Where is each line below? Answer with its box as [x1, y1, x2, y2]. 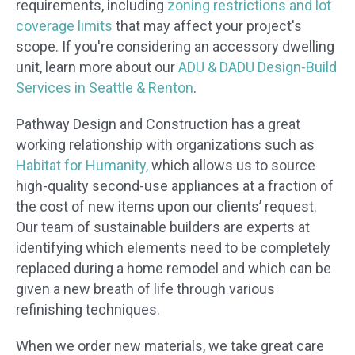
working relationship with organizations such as [16, 136, 315, 154]
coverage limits [16, 17, 113, 35]
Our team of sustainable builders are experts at [16, 219, 310, 236]
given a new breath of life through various [16, 281, 275, 298]
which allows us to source [151, 157, 315, 174]
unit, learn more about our [16, 59, 178, 76]
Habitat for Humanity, [16, 157, 151, 174]
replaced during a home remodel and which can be [16, 260, 331, 277]
